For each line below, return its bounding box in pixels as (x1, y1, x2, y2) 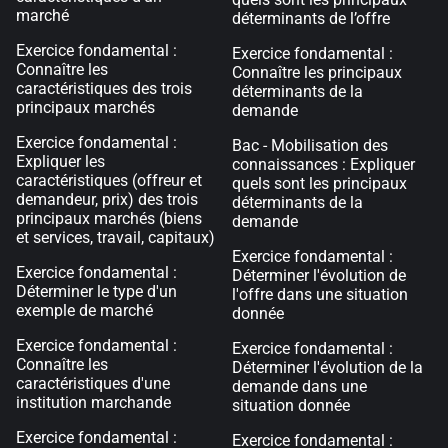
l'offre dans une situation (232, 285, 408, 304)
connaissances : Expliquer (232, 155, 415, 174)
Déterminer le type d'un (16, 282, 177, 301)
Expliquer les (16, 152, 105, 171)
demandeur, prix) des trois (16, 190, 198, 209)
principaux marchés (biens (16, 209, 202, 228)
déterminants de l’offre (232, 9, 390, 28)
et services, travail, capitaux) (16, 228, 215, 247)
